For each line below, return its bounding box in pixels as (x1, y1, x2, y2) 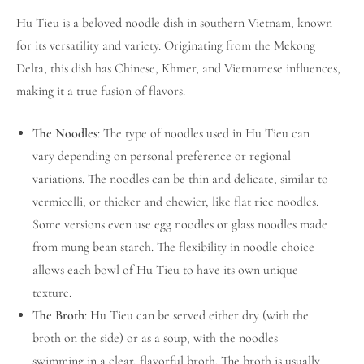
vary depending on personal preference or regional (32, 147, 291, 164)
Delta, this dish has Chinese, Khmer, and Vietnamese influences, (16, 59, 340, 76)
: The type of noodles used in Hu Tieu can (97, 124, 310, 141)
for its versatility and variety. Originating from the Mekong (16, 37, 315, 54)
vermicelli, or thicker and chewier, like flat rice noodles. (32, 193, 318, 210)
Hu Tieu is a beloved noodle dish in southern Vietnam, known (16, 14, 332, 31)
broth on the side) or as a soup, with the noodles (32, 329, 278, 346)
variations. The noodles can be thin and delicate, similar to (32, 170, 328, 187)
